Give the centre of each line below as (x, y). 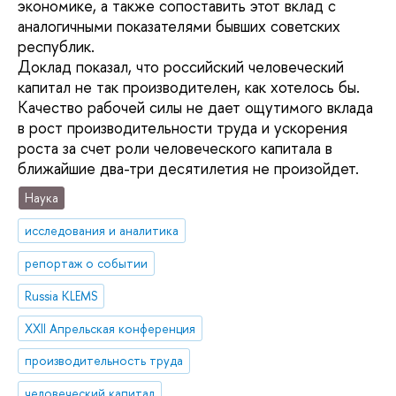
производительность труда (104, 361)
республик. (56, 46)
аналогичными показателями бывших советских (179, 26)
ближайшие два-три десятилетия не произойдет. (188, 168)
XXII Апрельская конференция (110, 328)
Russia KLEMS (61, 295)
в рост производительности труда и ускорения (183, 127)
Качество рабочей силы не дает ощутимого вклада (195, 107)
